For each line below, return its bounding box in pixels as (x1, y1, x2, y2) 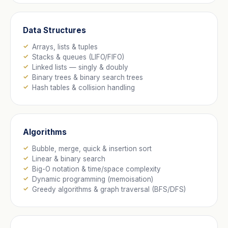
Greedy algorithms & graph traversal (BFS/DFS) (32, 185, 186, 194)
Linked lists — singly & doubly (32, 63, 128, 71)
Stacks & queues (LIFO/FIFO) (32, 52, 124, 61)
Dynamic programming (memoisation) (32, 175, 153, 184)
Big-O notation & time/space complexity (32, 165, 161, 174)
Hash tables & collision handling (32, 83, 135, 92)
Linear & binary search (32, 155, 105, 163)
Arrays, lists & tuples (32, 42, 98, 51)
